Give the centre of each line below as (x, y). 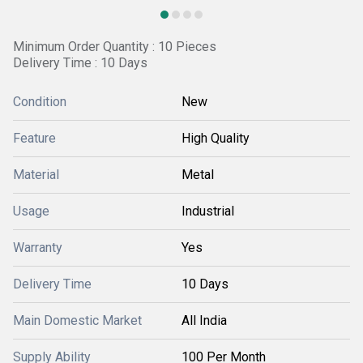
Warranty (38, 248)
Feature (34, 138)
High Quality (216, 138)
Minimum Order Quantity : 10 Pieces (115, 47)
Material (36, 175)
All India (204, 320)
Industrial (208, 211)
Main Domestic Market (77, 320)
